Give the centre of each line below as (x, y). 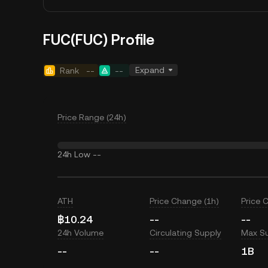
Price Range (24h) (92, 117)
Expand (150, 70)
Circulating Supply (185, 233)
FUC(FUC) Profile (99, 40)
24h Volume (80, 233)
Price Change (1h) (184, 201)
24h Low (74, 154)
